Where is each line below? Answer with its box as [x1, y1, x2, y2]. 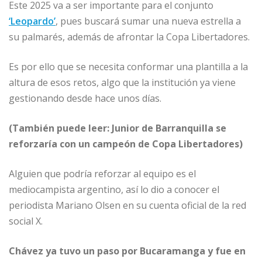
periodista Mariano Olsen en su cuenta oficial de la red [9, 199, 246, 212]
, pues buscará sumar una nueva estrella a [56, 15, 241, 28]
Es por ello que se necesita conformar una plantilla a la [9, 60, 248, 74]
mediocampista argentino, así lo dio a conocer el [9, 183, 219, 196]
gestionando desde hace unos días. [9, 92, 161, 105]
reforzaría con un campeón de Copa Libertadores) [9, 137, 243, 151]
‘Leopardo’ [9, 15, 56, 28]
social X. [9, 215, 43, 228]
